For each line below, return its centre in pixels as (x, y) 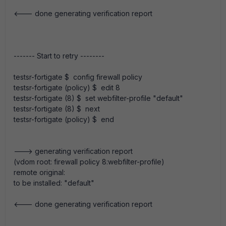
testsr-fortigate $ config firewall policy (78, 77)
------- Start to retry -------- (59, 56)
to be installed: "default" (54, 183)
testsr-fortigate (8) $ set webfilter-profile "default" (98, 98)
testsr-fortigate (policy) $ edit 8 (67, 88)
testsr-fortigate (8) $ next (57, 109)
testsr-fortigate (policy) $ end (64, 119)
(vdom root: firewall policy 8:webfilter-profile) (89, 162)
